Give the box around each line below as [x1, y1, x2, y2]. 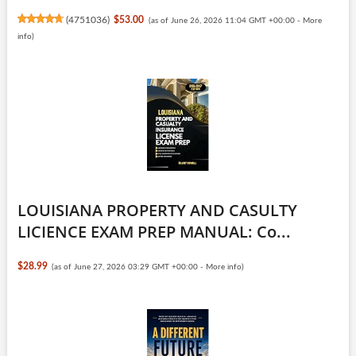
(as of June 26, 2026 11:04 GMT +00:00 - [148, 16, 303, 25]
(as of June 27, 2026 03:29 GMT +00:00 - [52, 262, 207, 271]
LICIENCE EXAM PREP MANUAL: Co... [17, 220, 291, 242]
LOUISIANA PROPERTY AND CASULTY [17, 199, 297, 221]
